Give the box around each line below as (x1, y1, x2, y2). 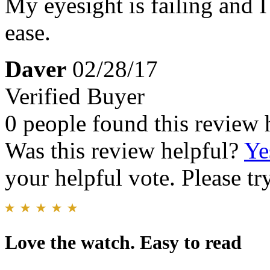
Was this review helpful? (5, 137, 244, 164)
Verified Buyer (5, 83, 145, 110)
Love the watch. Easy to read (5, 231, 242, 254)
